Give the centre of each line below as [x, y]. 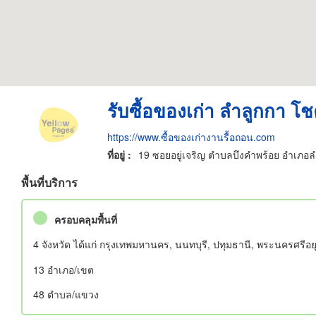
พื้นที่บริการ [49, 182]
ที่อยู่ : [119, 154]
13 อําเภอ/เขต [63, 269]
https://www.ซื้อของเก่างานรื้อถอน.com [191, 136]
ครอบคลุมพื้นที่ [86, 219]
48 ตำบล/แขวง [66, 294]
